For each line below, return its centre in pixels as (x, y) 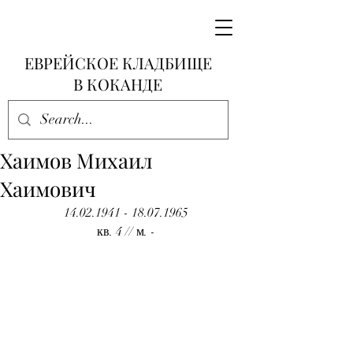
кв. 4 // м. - (126, 232)
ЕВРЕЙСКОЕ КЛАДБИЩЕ (118, 63)
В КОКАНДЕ (118, 84)
